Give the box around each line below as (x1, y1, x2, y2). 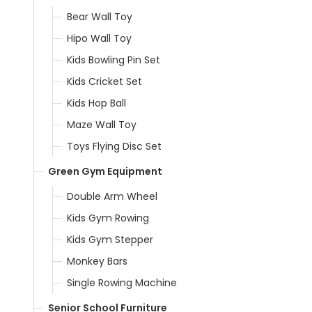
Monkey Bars (67, 253, 127, 268)
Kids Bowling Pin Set (67, 52, 160, 67)
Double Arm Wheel (67, 189, 157, 203)
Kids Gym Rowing (67, 210, 149, 225)
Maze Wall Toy (67, 117, 136, 132)
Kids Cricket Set (67, 74, 142, 88)
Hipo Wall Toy (67, 31, 132, 45)
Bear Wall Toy (67, 9, 132, 24)
